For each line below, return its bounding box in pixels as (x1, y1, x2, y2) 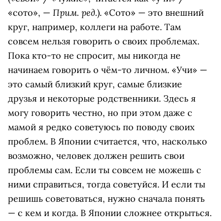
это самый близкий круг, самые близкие (8, 78, 182, 90)
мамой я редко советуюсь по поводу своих (8, 121, 195, 133)
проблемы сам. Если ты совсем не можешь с (8, 164, 201, 176)
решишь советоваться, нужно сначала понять (8, 193, 205, 205)
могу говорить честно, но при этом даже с (8, 107, 192, 119)
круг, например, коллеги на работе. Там (8, 21, 181, 33)
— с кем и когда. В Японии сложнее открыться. (8, 207, 212, 219)
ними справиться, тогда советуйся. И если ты (8, 179, 205, 190)
